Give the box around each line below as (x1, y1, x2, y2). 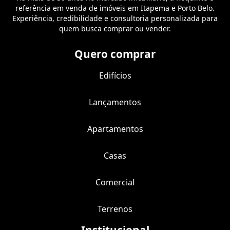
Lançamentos (89, 97, 141, 108)
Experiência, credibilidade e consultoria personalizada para (12, 13, 218, 23)
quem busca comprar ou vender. (59, 24, 171, 33)
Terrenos (98, 203, 132, 215)
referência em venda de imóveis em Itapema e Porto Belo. (15, 3, 215, 13)
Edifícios (99, 70, 131, 81)
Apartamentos (87, 123, 143, 135)
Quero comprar (74, 47, 156, 61)
